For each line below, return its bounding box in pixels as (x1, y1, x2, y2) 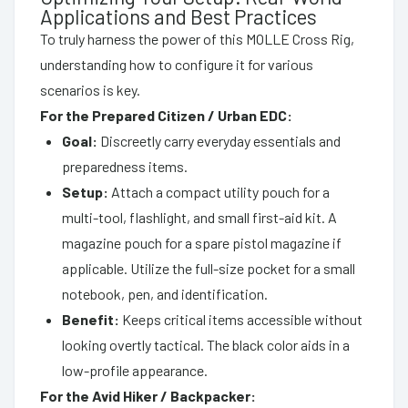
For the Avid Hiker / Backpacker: (40, 386, 256, 404)
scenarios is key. (40, 80, 140, 98)
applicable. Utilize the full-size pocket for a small (62, 259, 355, 277)
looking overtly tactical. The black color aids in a (62, 335, 350, 353)
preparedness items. (62, 157, 188, 175)
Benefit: (62, 310, 119, 328)
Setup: (62, 182, 108, 200)
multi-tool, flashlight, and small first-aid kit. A (62, 208, 337, 226)
